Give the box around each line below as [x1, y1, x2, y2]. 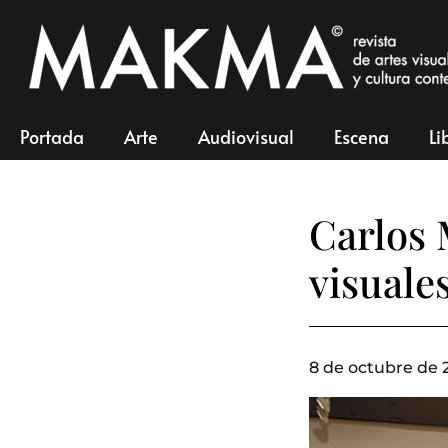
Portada [20, 124, 84, 149]
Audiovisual [198, 124, 294, 149]
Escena [334, 124, 389, 149]
